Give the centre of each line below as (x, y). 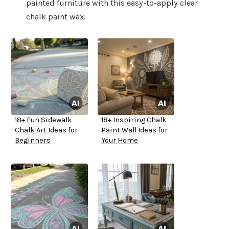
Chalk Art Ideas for (46, 130)
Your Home (120, 141)
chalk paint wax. (56, 17)
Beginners (33, 141)
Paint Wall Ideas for (134, 130)
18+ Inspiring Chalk (134, 120)
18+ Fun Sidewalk (43, 120)
